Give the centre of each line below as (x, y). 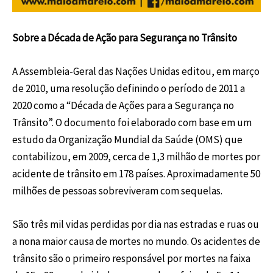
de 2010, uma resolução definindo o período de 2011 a (129, 88)
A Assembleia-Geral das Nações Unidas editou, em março (136, 71)
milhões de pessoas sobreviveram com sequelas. (117, 190)
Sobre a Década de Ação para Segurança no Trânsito (125, 37)
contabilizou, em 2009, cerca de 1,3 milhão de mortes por (136, 156)
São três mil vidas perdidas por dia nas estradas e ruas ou (136, 225)
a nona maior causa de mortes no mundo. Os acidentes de (136, 242)
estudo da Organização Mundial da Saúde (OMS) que (127, 139)
